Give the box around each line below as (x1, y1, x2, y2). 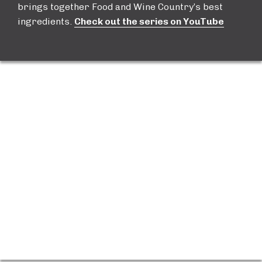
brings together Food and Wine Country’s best (18, 1, 223, 12)
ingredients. (18, 16, 74, 27)
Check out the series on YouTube (74, 16, 224, 27)
